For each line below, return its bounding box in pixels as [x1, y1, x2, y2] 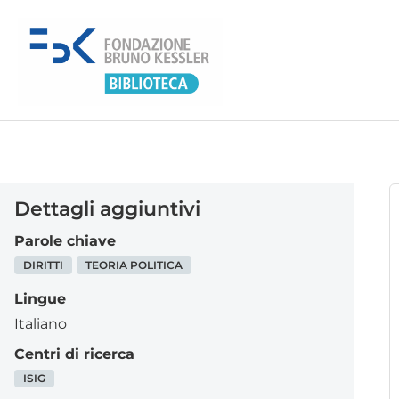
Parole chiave [14, 232, 116, 249]
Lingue [14, 290, 66, 307]
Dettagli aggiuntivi [14, 197, 200, 221]
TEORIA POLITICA [85, 258, 183, 272]
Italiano [14, 315, 67, 332]
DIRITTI [23, 258, 63, 272]
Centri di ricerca [14, 346, 134, 362]
